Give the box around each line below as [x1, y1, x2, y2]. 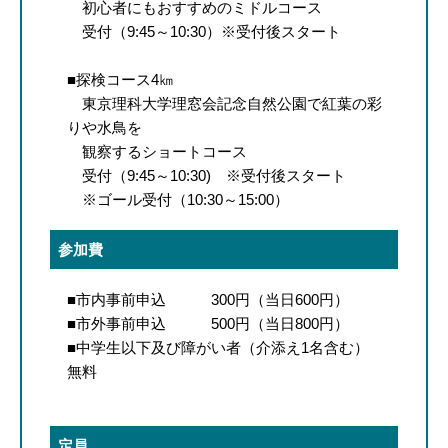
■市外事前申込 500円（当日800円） [66, 314, 349, 332]
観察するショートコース [66, 142, 277, 160]
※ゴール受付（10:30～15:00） [66, 190, 304, 208]
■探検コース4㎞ [66, 70, 174, 88]
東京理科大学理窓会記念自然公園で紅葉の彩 [66, 94, 382, 112]
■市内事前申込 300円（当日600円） [66, 290, 364, 308]
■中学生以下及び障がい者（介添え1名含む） [66, 338, 369, 356]
